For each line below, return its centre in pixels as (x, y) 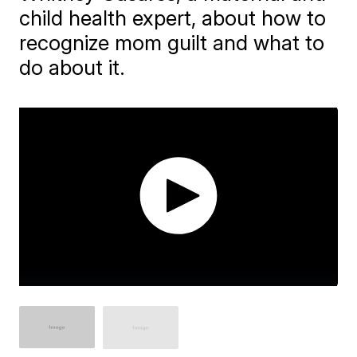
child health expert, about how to (173, 18)
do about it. (73, 67)
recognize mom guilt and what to (172, 43)
